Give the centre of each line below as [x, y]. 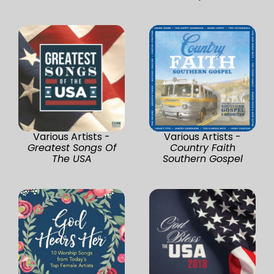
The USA [72, 158]
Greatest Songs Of [72, 147]
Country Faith [202, 147]
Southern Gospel [202, 158]
